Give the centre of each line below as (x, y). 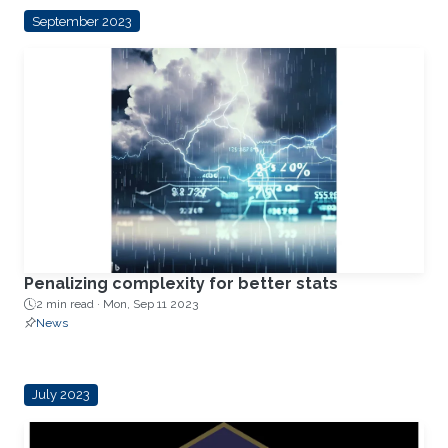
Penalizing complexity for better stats (181, 284)
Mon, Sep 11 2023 (150, 304)
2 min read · (69, 304)
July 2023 (60, 395)
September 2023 (81, 21)
